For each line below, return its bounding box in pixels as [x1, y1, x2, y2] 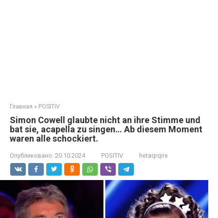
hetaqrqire [139, 152, 168, 159]
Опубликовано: [10, 152, 54, 159]
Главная [10, 103, 33, 110]
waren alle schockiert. [10, 133, 98, 144]
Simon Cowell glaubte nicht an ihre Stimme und [10, 115, 200, 125]
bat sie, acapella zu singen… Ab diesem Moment [10, 124, 202, 134]
